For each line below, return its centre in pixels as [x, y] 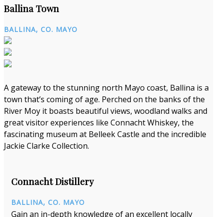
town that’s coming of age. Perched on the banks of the [104, 99]
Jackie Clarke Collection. [46, 146]
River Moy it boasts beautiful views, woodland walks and [106, 111]
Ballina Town [31, 9]
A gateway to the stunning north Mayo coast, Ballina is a [106, 87]
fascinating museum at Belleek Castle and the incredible [105, 134]
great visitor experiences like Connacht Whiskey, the [99, 122]
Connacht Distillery [53, 182]
